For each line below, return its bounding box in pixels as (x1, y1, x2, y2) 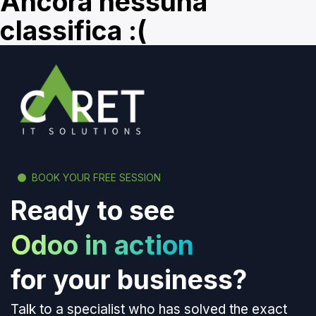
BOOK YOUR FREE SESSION (32, 171, 161, 184)
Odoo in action (11, 229, 194, 262)
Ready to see (11, 195, 175, 227)
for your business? (11, 264, 247, 296)
